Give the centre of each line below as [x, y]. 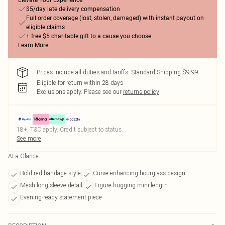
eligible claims [45, 27]
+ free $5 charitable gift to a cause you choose [89, 36]
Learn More [33, 45]
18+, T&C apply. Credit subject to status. [70, 129]
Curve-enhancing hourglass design [139, 173]
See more [29, 138]
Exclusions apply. [60, 92]
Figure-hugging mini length [131, 185]
